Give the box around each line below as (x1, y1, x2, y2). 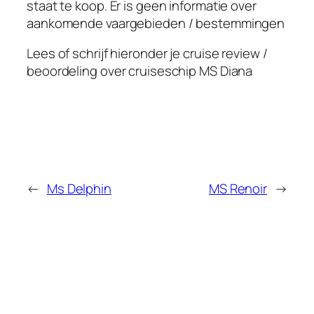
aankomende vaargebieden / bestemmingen (27, 13, 285, 32)
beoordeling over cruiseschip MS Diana (27, 62, 253, 81)
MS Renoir (208, 179, 268, 198)
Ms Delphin (46, 179, 111, 198)
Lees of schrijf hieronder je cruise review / (27, 44, 268, 63)
